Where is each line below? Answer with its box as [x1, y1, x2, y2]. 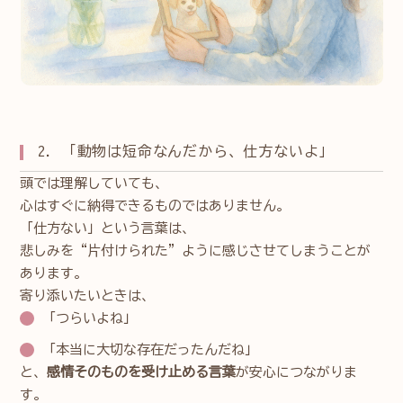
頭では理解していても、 [20, 175, 169, 190]
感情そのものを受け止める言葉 [47, 364, 237, 379]
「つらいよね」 [42, 310, 138, 325]
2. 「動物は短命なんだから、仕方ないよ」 [38, 143, 335, 158]
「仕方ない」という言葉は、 [20, 220, 196, 235]
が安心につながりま [236, 364, 358, 379]
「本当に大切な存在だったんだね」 [42, 342, 259, 356]
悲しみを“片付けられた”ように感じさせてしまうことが [20, 243, 372, 257]
